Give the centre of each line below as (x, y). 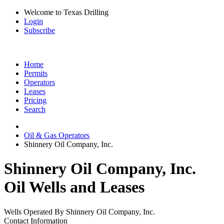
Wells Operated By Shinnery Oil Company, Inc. (79, 211)
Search (35, 109)
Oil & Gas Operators (57, 135)
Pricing (35, 100)
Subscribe (39, 30)
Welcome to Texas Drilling (66, 12)
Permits (36, 73)
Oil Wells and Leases (74, 187)
